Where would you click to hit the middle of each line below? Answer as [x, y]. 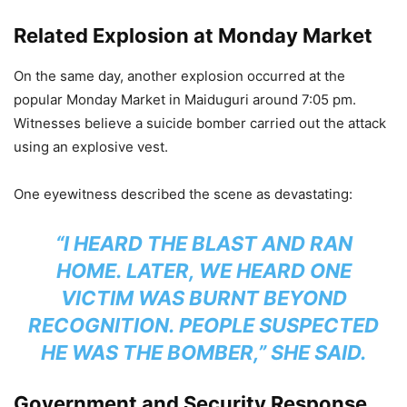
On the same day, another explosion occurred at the [179, 76]
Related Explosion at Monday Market [193, 36]
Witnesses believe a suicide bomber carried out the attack [200, 124]
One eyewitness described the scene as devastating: [183, 194]
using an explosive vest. [91, 147]
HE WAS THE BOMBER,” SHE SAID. [203, 353]
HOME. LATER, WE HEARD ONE [203, 271]
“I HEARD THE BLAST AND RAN [203, 244]
